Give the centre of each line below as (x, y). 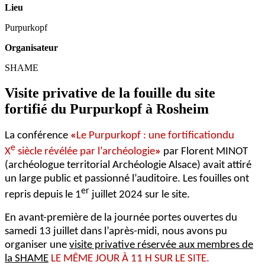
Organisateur (31, 48)
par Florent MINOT (206, 152)
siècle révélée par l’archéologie (85, 152)
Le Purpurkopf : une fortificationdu (155, 135)
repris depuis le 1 (43, 195)
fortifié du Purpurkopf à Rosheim (107, 109)
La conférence (38, 135)
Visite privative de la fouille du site (110, 93)
